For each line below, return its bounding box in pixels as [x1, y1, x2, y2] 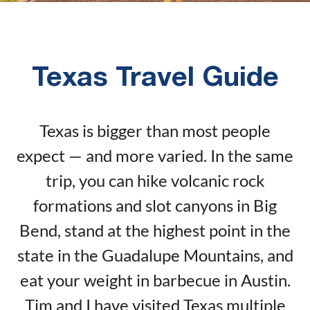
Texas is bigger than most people [39, 120, 271, 140]
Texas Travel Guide [31, 65, 279, 91]
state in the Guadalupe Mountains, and [17, 244, 293, 265]
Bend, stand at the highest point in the [19, 219, 291, 240]
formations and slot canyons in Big [33, 194, 277, 215]
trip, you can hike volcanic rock [45, 170, 265, 190]
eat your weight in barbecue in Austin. [19, 269, 291, 290]
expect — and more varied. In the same [17, 145, 293, 165]
